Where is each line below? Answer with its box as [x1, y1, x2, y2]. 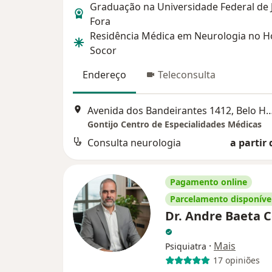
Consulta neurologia [87, 135, 181, 149]
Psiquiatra [165, 240, 206, 252]
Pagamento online [170, 175, 247, 188]
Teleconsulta [158, 67, 216, 81]
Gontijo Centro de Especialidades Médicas [87, 118, 262, 130]
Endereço [83, 67, 126, 81]
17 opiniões [212, 254, 260, 267]
